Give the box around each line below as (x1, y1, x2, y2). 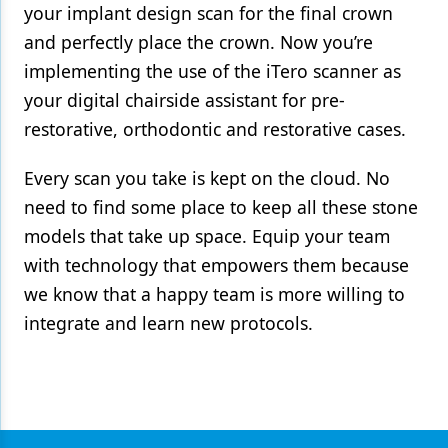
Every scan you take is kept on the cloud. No (24, 165, 390, 190)
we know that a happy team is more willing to (24, 281, 405, 306)
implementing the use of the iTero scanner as (24, 58, 401, 83)
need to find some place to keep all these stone (24, 194, 418, 219)
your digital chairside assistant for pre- (24, 87, 345, 112)
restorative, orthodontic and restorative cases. (24, 116, 406, 141)
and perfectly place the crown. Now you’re (24, 29, 373, 54)
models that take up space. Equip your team (24, 223, 390, 248)
